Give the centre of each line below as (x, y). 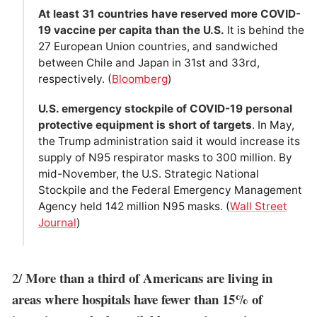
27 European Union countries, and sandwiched (158, 46)
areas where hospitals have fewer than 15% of (138, 299)
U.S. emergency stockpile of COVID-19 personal (165, 109)
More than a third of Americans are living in (149, 277)
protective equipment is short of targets (145, 125)
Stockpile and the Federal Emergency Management (170, 190)
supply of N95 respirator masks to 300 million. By (165, 158)
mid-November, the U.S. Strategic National (148, 174)
